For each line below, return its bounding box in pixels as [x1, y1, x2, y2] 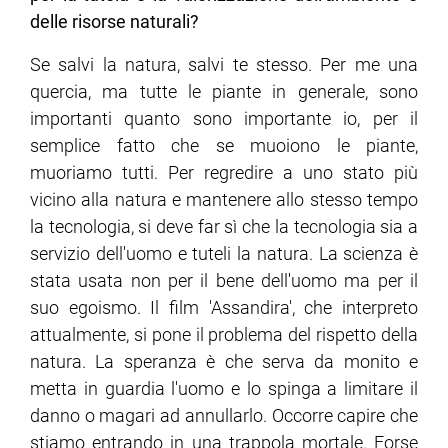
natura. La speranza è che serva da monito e [30, 351, 418, 373]
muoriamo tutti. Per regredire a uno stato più [30, 162, 418, 184]
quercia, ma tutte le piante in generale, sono [30, 81, 418, 103]
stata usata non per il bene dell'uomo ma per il [30, 270, 418, 292]
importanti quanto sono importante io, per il [30, 108, 418, 130]
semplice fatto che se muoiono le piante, [30, 135, 418, 157]
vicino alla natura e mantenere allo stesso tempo [30, 189, 418, 211]
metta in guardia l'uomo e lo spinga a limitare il [30, 378, 418, 400]
